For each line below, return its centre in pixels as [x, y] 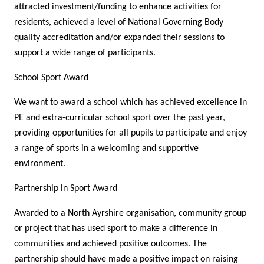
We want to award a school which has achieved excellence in [131, 103]
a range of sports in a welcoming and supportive [106, 149]
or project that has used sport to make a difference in [116, 229]
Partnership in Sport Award [66, 189]
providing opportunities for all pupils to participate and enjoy [131, 133]
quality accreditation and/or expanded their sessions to [119, 38]
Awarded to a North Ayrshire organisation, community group [130, 214]
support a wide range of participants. [85, 53]
